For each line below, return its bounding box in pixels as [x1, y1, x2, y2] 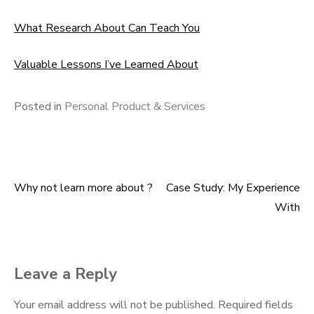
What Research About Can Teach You [14, 20, 200, 36]
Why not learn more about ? [14, 180, 153, 196]
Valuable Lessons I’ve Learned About [14, 57, 198, 72]
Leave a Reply [14, 264, 117, 285]
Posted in [14, 99, 64, 114]
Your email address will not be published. [14, 297, 215, 313]
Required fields [218, 297, 293, 313]
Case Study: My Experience [166, 180, 300, 196]
